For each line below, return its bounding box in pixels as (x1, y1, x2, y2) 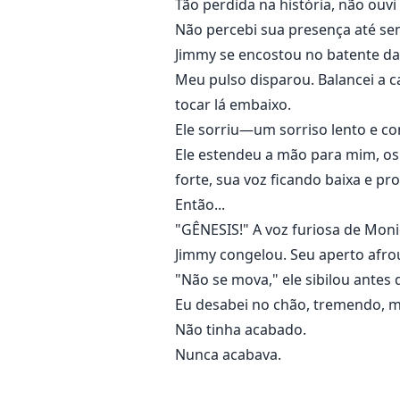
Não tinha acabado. (175, 320, 306, 340)
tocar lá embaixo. (175, 95, 291, 115)
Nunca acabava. (175, 345, 281, 365)
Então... (175, 195, 225, 215)
